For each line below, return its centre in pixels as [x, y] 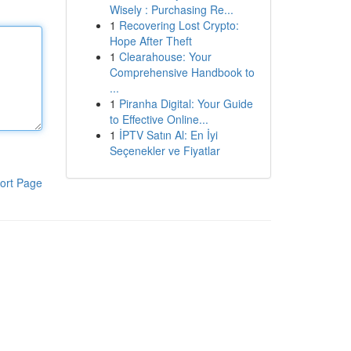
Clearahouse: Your [165, 56]
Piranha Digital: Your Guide [186, 103]
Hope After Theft [150, 41]
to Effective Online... [159, 119]
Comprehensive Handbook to [182, 72]
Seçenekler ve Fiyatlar [165, 150]
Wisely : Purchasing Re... [171, 9]
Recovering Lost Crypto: [179, 25]
